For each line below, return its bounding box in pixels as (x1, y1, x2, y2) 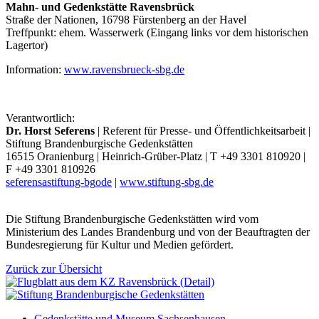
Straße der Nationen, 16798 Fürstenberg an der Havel (6, 13, 246, 26)
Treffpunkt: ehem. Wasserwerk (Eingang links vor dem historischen (6, 26, 308, 38)
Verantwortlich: (6, 111, 75, 124)
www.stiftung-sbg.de (120, 175, 214, 188)
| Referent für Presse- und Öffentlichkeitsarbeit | (95, 124, 310, 137)
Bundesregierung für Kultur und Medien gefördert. (6, 238, 234, 251)
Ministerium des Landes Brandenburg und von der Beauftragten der (6, 225, 310, 238)
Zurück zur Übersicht (6, 262, 102, 275)
